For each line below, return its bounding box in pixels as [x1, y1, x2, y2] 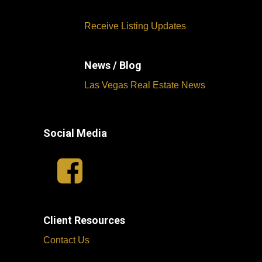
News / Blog [84, 59, 142, 72]
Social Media [43, 127, 108, 140]
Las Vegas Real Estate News [84, 80, 208, 91]
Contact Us [43, 235, 90, 246]
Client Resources [43, 214, 126, 227]
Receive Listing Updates [84, 21, 187, 32]
